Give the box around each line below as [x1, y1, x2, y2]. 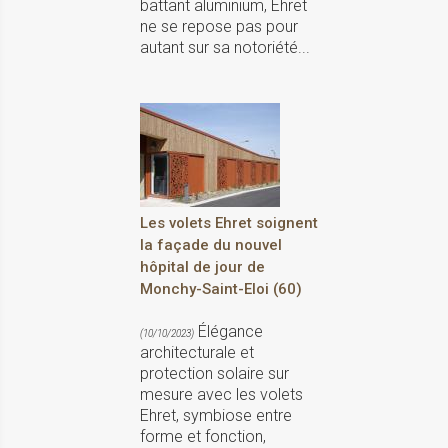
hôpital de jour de [140, 258, 265, 277]
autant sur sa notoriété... [140, 38, 310, 58]
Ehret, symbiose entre [140, 406, 292, 426]
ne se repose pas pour [140, 17, 298, 37]
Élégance [194, 322, 263, 342]
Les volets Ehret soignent [140, 214, 318, 233]
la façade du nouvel [140, 236, 282, 255]
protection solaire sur [140, 364, 289, 384]
